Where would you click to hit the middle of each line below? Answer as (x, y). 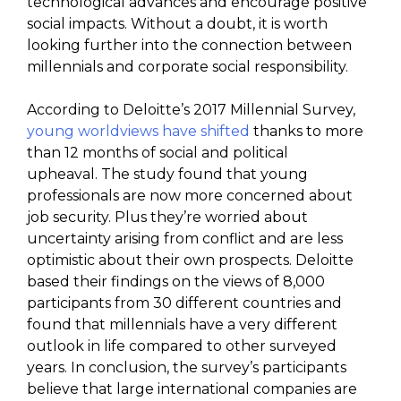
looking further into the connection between (189, 45)
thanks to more (307, 131)
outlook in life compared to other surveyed (182, 346)
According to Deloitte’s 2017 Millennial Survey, (191, 109)
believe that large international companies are (192, 388)
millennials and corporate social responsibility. (188, 66)
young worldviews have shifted (138, 131)
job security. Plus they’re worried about (167, 217)
